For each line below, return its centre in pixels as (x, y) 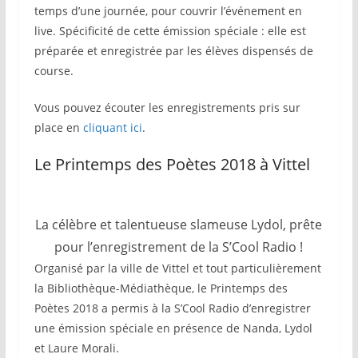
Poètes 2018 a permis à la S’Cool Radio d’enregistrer (172, 308)
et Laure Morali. (76, 348)
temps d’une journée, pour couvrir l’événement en (168, 11)
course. (54, 71)
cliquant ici (112, 127)
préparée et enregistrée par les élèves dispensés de (173, 51)
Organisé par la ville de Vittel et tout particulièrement (177, 268)
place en (58, 127)
